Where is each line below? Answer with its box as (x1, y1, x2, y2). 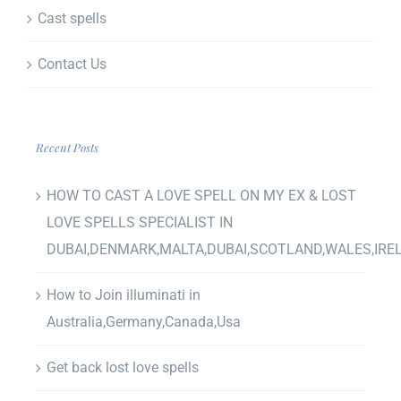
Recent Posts (36, 139, 98, 155)
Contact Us (38, 55, 107, 73)
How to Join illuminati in (47, 286, 200, 303)
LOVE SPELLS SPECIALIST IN (47, 213, 233, 231)
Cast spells (38, 9, 107, 27)
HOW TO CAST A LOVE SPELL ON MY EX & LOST (47, 186, 356, 204)
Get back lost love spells (47, 358, 199, 376)
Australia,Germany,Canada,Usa (47, 312, 241, 330)
